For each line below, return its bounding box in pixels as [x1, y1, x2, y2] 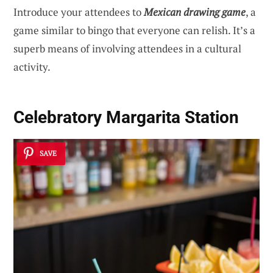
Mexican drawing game [144, 5, 246, 19]
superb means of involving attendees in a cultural [13, 41, 241, 56]
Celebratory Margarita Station [13, 107, 239, 127]
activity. [13, 60, 51, 74]
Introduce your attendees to [13, 5, 144, 19]
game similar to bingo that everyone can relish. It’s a [13, 23, 255, 38]
